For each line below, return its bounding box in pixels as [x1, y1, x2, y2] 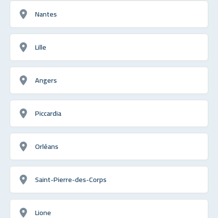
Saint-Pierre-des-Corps [35, 172, 107, 186]
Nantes [35, 7, 57, 20]
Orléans [35, 139, 58, 153]
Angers [35, 73, 57, 87]
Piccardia [35, 106, 61, 120]
